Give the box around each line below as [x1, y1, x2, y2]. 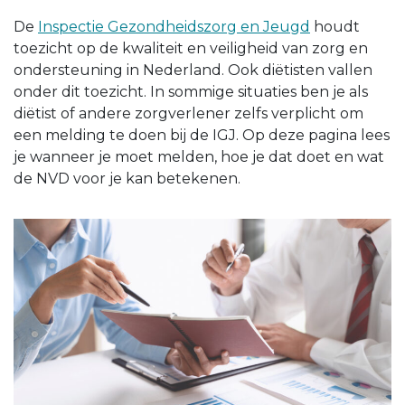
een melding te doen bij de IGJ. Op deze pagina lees [14, 126, 390, 144]
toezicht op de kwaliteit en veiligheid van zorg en [14, 39, 368, 57]
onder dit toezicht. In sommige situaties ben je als [14, 82, 368, 100]
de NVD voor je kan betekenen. [14, 169, 240, 187]
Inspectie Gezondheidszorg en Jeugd [38, 17, 310, 35]
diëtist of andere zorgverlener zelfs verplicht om [14, 104, 363, 122]
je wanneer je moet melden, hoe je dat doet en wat [14, 147, 384, 165]
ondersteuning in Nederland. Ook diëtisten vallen [14, 61, 372, 79]
